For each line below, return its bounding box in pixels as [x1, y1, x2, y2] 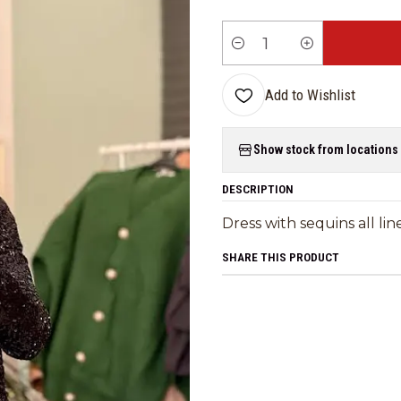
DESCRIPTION [222, 182, 294, 196]
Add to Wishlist [265, 86, 355, 104]
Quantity [222, 45, 277, 62]
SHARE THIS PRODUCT [222, 250, 339, 264]
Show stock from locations [253, 141, 398, 158]
